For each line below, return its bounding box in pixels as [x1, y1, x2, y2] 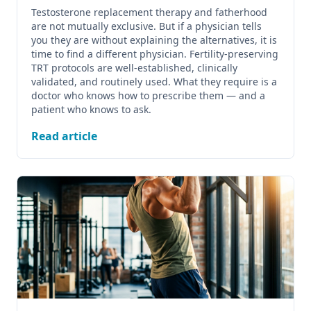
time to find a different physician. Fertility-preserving [31, 47, 278, 60]
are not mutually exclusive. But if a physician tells [31, 19, 262, 33]
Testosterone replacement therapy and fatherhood [31, 6, 267, 19]
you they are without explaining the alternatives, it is [31, 33, 277, 47]
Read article [31, 128, 97, 144]
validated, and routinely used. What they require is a [31, 75, 277, 88]
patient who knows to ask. [31, 103, 151, 116]
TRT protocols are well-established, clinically [31, 61, 237, 74]
